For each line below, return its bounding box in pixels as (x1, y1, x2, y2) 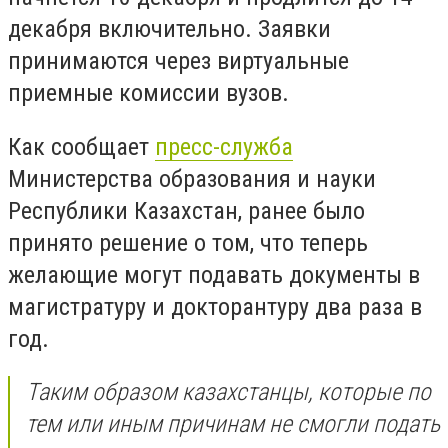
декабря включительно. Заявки (8, 15, 331, 43)
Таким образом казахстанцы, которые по (26, 378, 431, 407)
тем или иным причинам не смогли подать (26, 410, 440, 439)
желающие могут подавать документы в (8, 260, 420, 289)
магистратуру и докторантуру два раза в (8, 292, 422, 321)
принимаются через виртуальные (8, 47, 349, 75)
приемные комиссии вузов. (8, 79, 295, 107)
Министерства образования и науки (8, 164, 376, 193)
